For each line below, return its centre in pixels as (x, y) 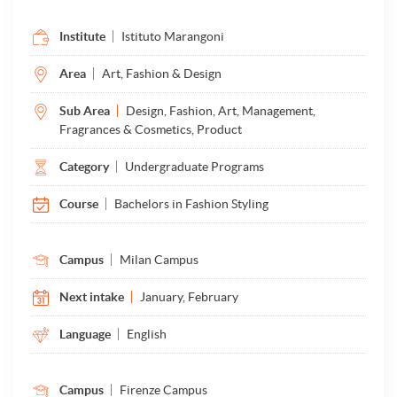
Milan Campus (159, 260)
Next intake (92, 297)
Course (79, 204)
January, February (189, 297)
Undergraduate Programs (195, 167)
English (147, 334)
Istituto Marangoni (173, 36)
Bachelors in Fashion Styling (191, 204)
